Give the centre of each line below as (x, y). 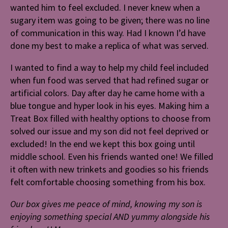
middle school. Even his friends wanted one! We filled (112, 157)
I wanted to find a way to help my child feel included (109, 68)
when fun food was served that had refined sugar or (109, 80)
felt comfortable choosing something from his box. (108, 182)
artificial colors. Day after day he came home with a (107, 93)
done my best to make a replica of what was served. (110, 46)
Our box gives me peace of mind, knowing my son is (106, 204)
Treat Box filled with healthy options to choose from (110, 119)
